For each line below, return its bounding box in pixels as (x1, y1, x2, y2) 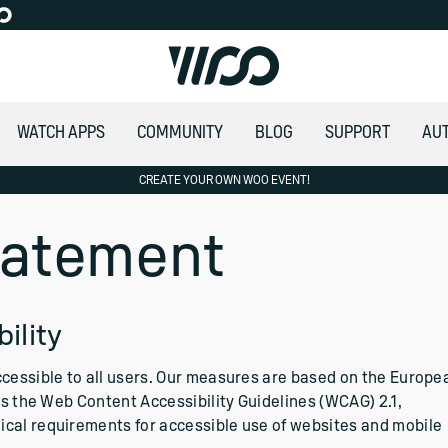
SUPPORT (324, 123, 390, 142)
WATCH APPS (16, 123, 105, 142)
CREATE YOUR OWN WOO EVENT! (138, 174, 310, 186)
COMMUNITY (136, 123, 223, 142)
